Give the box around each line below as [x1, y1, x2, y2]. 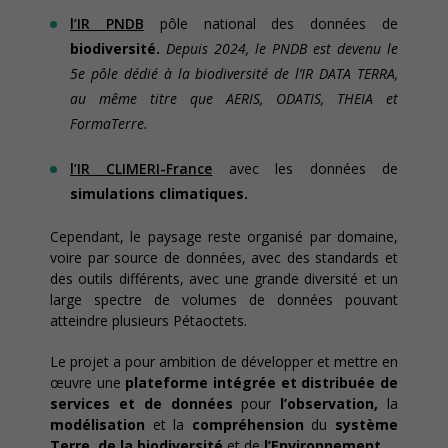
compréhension [191, 415, 304, 434]
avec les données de [212, 159, 399, 178]
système [335, 415, 399, 434]
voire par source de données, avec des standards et [50, 248, 398, 267]
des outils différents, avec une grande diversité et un [50, 269, 398, 288]
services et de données [50, 394, 233, 413]
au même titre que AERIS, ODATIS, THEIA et [70, 89, 398, 108]
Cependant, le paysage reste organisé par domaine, [50, 227, 398, 246]
